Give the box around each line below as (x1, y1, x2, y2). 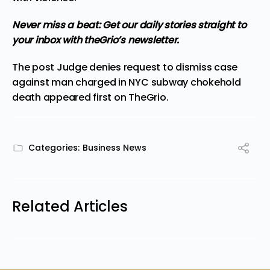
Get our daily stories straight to (102, 17, 246, 32)
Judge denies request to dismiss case (56, 60, 238, 74)
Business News (83, 141, 146, 154)
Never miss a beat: (12, 17, 103, 32)
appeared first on (40, 90, 129, 104)
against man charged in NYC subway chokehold (12, 75, 241, 89)
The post (12, 60, 57, 74)
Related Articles (12, 196, 128, 216)
